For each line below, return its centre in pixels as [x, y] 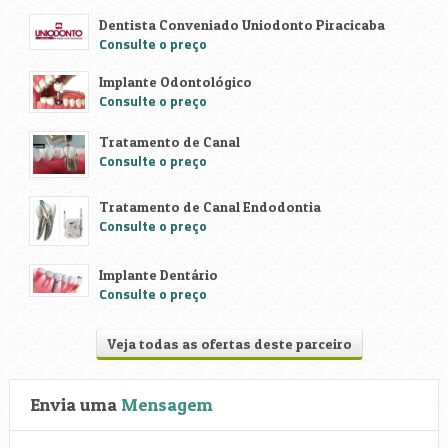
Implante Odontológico [175, 81]
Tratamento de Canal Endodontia [209, 207]
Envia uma [75, 404]
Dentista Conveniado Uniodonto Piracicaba [241, 24]
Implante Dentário [158, 274]
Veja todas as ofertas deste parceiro [229, 343]
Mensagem [166, 404]
